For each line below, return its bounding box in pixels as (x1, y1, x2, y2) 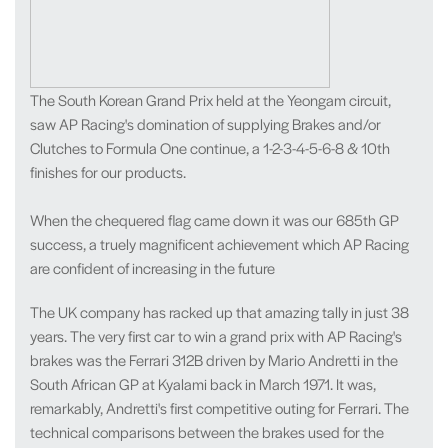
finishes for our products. (30, 161, 186, 182)
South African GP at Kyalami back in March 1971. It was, (30, 373, 376, 394)
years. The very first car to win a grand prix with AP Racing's (30, 325, 402, 346)
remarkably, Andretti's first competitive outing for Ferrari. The (30, 397, 409, 418)
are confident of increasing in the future (30, 257, 275, 278)
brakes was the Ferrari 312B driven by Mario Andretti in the (30, 349, 398, 370)
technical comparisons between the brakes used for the (30, 421, 384, 442)
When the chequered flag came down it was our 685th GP (30, 209, 399, 230)
